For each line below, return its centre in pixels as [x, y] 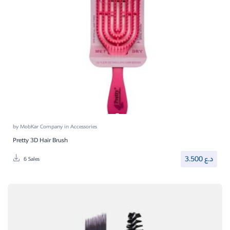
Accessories [84, 127]
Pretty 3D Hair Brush [40, 140]
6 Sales [32, 159]
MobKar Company [42, 127]
